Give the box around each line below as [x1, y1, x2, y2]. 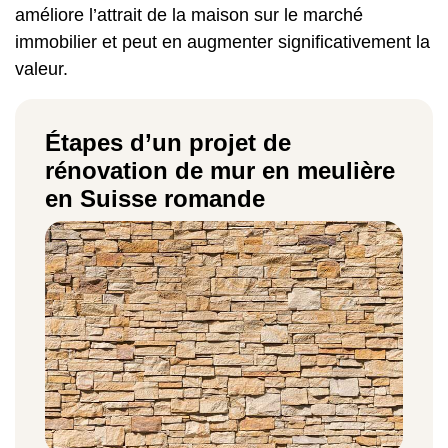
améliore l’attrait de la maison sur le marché [15, 4, 363, 25]
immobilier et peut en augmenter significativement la [15, 31, 430, 52]
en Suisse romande [45, 184, 265, 212]
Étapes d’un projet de [45, 128, 291, 156]
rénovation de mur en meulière [45, 156, 395, 184]
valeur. [15, 58, 68, 79]
